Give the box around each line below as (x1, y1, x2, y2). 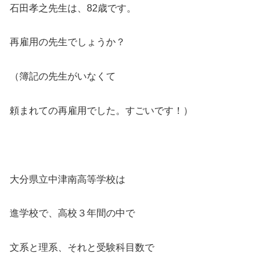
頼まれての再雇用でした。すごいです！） (10, 105, 193, 116)
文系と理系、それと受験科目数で (10, 242, 154, 253)
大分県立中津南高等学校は (10, 174, 125, 184)
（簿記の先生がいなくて (10, 71, 116, 82)
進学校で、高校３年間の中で (10, 208, 135, 219)
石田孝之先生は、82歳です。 (10, 2, 136, 13)
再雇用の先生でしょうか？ (10, 37, 125, 48)
